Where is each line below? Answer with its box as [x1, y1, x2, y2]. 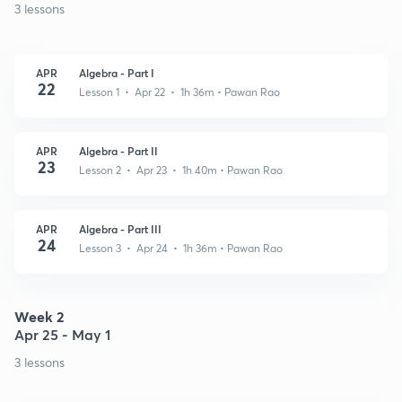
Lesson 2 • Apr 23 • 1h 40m [79, 162, 220, 177]
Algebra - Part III [79, 221, 162, 236]
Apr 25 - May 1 [14, 324, 110, 344]
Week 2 [14, 306, 64, 326]
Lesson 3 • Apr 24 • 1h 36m [79, 240, 220, 255]
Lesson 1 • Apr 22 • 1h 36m [79, 84, 217, 99]
